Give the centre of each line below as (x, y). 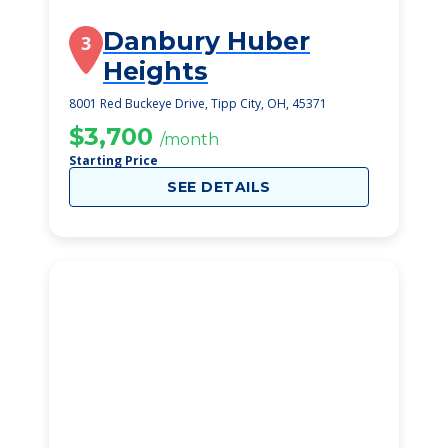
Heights (155, 71)
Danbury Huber (206, 41)
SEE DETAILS (219, 187)
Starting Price (113, 160)
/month (189, 139)
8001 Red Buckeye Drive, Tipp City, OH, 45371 (198, 103)
